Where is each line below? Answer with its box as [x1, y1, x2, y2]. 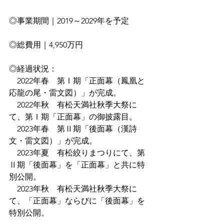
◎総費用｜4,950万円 [9, 40, 83, 49]
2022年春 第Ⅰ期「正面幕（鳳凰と [9, 76, 145, 85]
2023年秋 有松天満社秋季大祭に [9, 184, 137, 193]
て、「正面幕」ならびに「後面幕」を [9, 196, 145, 205]
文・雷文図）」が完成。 [9, 136, 97, 145]
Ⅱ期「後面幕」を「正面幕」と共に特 [9, 160, 145, 169]
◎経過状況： [9, 64, 57, 73]
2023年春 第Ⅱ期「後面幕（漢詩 [9, 124, 137, 133]
